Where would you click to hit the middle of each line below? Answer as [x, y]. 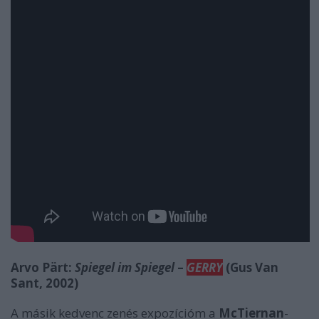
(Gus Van [251, 267]
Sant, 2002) [45, 283]
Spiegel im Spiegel [125, 267]
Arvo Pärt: [43, 267]
